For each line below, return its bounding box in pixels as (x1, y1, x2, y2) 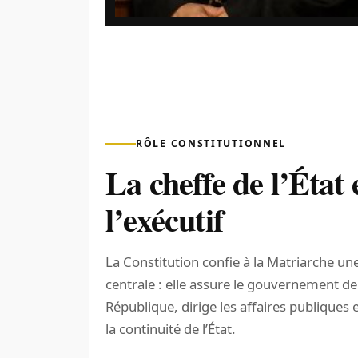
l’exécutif (105, 196, 223, 244)
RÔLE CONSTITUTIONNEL (136, 137, 287, 151)
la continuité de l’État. (105, 320, 236, 339)
